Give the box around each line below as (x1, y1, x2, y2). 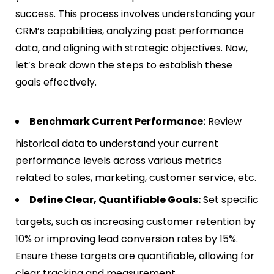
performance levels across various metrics (15, 154, 222, 168)
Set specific (201, 193, 259, 207)
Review (206, 114, 242, 129)
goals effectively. (15, 75, 97, 90)
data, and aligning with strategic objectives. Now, (15, 41, 248, 56)
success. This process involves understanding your (15, 7, 256, 21)
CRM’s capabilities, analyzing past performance (15, 24, 244, 39)
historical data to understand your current (15, 136, 218, 151)
